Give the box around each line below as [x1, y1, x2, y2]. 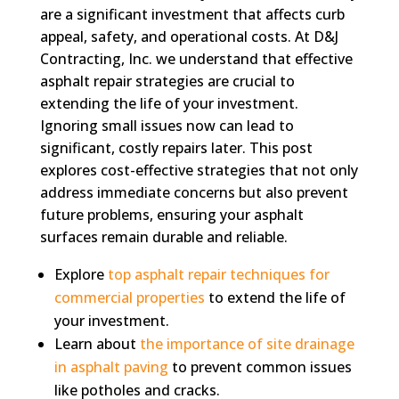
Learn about [53, 333, 140, 354]
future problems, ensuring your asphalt [39, 204, 304, 224]
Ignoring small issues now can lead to [39, 115, 294, 135]
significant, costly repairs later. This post [39, 137, 313, 158]
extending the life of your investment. [39, 93, 298, 113]
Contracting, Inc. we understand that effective [39, 48, 353, 69]
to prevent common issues [167, 356, 352, 377]
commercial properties [53, 287, 205, 307]
